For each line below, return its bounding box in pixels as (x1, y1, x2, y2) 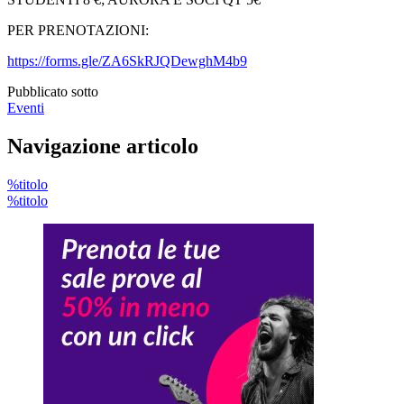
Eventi (7, 99, 44, 115)
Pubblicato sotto (7, 83, 98, 99)
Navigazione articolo (7, 133, 198, 158)
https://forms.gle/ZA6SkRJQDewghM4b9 (7, 52, 247, 69)
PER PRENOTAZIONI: (7, 22, 149, 38)
